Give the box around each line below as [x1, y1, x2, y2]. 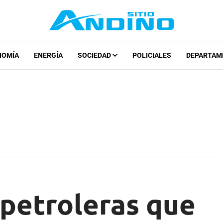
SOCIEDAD [77, 51, 112, 60]
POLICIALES [132, 51, 171, 60]
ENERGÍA [33, 51, 63, 60]
